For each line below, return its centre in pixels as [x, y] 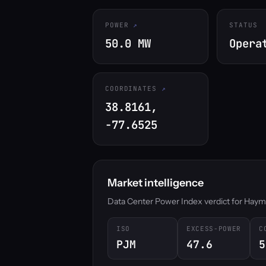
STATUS [243, 25]
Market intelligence [156, 183]
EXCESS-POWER [214, 229]
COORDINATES [131, 88]
